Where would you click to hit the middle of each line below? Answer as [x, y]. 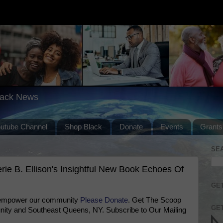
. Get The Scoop [155, 200]
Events [171, 127]
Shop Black [83, 127]
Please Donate [104, 200]
